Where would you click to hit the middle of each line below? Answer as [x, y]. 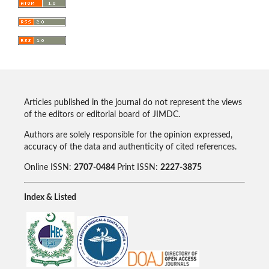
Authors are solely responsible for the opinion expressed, [128, 135]
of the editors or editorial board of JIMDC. [102, 115]
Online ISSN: [49, 168]
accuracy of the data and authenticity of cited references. [130, 147]
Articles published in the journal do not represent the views [133, 103]
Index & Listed [50, 198]
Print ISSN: [138, 168]
